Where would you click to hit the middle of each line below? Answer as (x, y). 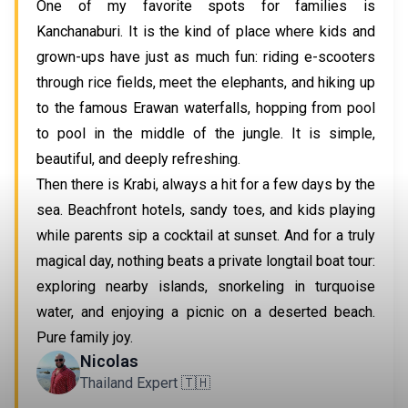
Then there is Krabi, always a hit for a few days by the (206, 184)
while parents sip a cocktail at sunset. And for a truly (206, 235)
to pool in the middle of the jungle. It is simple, (206, 133)
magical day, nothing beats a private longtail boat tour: (206, 261)
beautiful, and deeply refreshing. (138, 159)
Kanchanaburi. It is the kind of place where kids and (206, 31)
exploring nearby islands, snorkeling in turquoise (206, 286)
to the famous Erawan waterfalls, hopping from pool (206, 108)
